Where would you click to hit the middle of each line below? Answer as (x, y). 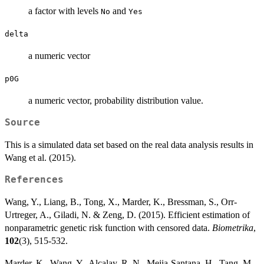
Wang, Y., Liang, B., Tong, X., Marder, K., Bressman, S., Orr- (121, 202)
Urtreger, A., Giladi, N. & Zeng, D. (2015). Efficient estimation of (127, 214)
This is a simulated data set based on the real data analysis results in (129, 144)
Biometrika (233, 227)
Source (22, 122)
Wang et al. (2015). (40, 157)
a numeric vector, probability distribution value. (116, 100)
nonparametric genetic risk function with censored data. (108, 227)
